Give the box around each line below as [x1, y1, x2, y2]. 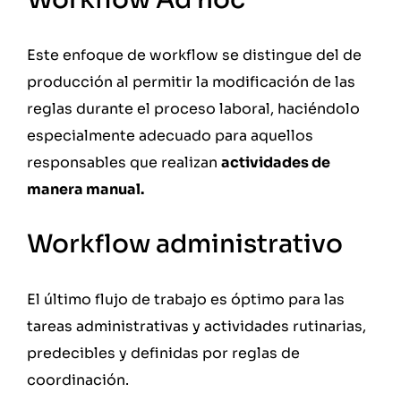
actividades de [221, 152, 330, 172]
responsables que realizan [27, 152, 221, 172]
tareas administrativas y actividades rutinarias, [27, 316, 366, 336]
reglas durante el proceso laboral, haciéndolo [27, 98, 360, 118]
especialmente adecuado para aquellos [27, 125, 313, 145]
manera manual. [27, 179, 144, 199]
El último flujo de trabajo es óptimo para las [27, 289, 345, 309]
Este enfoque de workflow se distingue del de [27, 45, 362, 64]
